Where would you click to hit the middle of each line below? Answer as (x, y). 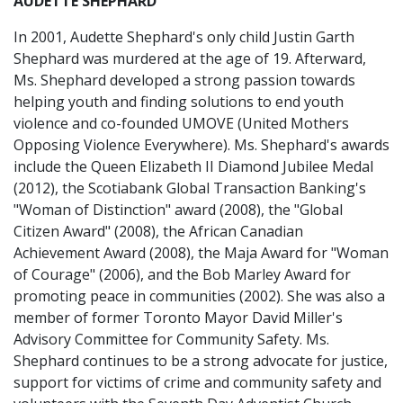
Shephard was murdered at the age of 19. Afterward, (190, 58)
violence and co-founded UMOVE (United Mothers (181, 123)
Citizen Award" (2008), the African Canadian (158, 231)
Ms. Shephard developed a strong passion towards (184, 80)
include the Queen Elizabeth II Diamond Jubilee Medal (193, 166)
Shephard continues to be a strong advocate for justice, (201, 361)
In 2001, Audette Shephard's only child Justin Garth (184, 37)
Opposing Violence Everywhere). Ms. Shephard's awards (201, 145)
